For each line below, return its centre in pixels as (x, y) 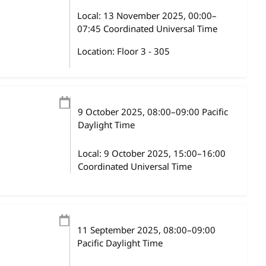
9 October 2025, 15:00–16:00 (164, 154)
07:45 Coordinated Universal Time (147, 29)
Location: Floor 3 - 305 (123, 52)
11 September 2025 (118, 230)
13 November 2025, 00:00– (160, 16)
